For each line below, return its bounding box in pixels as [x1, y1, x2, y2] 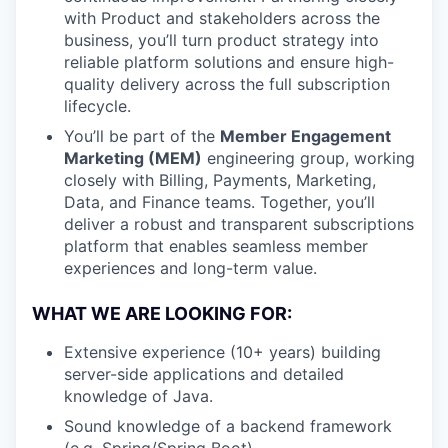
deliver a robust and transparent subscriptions [64, 213, 414, 234]
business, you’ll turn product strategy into [64, 29, 379, 50]
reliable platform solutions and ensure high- [64, 51, 394, 72]
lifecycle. [64, 95, 131, 116]
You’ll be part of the [64, 125, 220, 146]
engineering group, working [202, 147, 415, 168]
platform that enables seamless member [64, 235, 368, 256]
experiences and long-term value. [64, 257, 317, 278]
